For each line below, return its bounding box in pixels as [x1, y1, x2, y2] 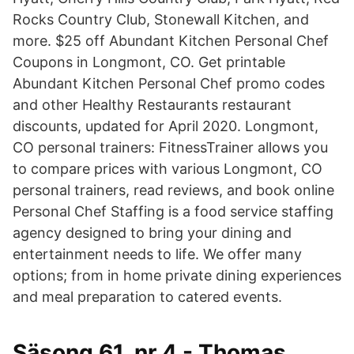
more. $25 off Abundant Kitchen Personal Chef [13, 32, 329, 49]
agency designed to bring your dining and [13, 224, 292, 241]
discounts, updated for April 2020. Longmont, [13, 118, 318, 134]
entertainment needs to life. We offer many [13, 246, 302, 262]
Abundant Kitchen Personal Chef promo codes [13, 75, 325, 92]
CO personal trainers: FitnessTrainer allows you [13, 139, 328, 156]
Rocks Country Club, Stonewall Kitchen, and [13, 11, 309, 28]
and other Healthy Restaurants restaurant [13, 96, 292, 113]
